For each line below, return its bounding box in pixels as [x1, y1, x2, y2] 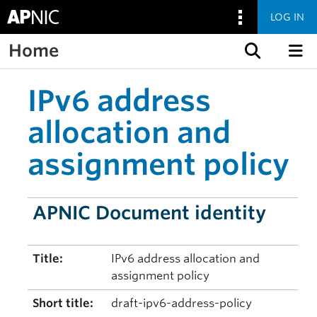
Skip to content [10, 69, 92, 82]
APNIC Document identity [33, 202, 267, 224]
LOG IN [270, 11, 304, 23]
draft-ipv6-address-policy [111, 296, 253, 310]
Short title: [33, 296, 94, 310]
